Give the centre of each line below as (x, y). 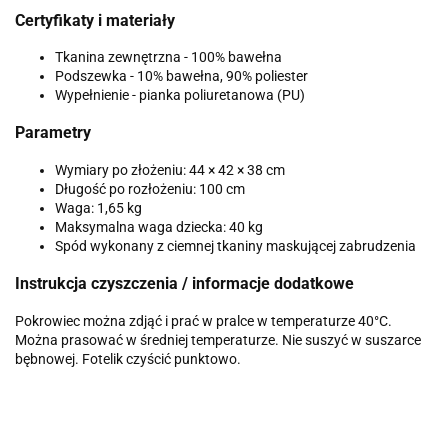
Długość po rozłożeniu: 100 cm (150, 188)
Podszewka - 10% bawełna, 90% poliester (181, 76)
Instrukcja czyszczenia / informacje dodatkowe (184, 284)
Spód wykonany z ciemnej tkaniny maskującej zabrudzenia (235, 245)
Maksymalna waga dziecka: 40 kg (159, 226)
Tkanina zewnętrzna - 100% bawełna (168, 57)
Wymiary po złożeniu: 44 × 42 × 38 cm (170, 169)
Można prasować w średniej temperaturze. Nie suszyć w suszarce (218, 339)
